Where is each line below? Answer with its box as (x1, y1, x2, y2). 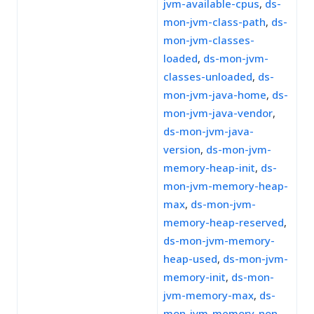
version (163, 142, 200, 156)
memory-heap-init (163, 161, 255, 175)
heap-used (163, 252, 217, 266)
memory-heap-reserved (163, 215, 284, 229)
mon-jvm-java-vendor (163, 106, 273, 120)
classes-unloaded (163, 69, 252, 83)
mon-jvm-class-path (163, 15, 266, 29)
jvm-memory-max (163, 288, 254, 302)
